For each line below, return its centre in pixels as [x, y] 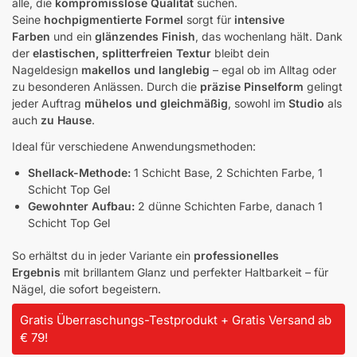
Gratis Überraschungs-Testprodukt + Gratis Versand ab [176, 320]
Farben [31, 36]
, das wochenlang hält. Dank [269, 36]
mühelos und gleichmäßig [156, 103]
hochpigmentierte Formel [114, 19]
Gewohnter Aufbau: [81, 206]
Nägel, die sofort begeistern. [86, 288]
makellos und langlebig [145, 69]
